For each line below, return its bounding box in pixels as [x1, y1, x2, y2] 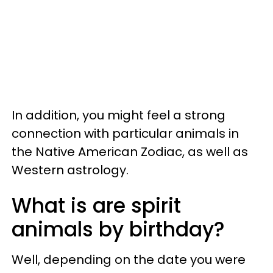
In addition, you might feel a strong [12, 106, 225, 124]
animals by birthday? [12, 214, 225, 244]
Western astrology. [12, 161, 129, 179]
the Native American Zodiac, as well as [12, 143, 248, 160]
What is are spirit [12, 191, 181, 220]
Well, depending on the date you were [12, 250, 246, 268]
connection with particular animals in [12, 124, 239, 142]
